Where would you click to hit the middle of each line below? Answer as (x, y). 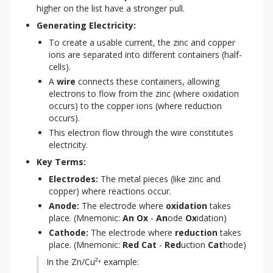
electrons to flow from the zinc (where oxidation (144, 94)
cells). (60, 67)
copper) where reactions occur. (110, 191)
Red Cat (140, 245)
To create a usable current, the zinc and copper (142, 42)
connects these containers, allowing (147, 81)
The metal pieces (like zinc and (159, 179)
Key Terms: (61, 162)
